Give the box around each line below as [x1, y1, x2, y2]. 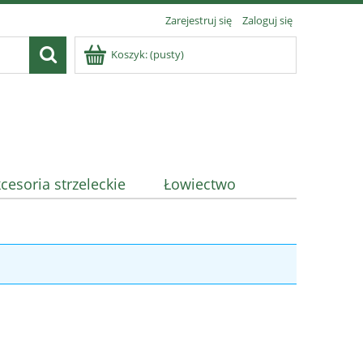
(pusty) [150, 47, 184, 62]
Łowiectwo [163, 174, 236, 194]
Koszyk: [111, 47, 147, 62]
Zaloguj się [242, 13, 293, 28]
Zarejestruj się [165, 13, 232, 28]
